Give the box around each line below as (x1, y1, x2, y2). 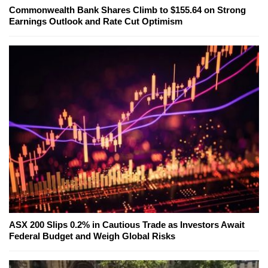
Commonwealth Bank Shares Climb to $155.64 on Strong (9, 5, 246, 16)
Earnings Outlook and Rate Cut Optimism (9, 16, 182, 27)
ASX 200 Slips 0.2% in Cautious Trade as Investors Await (9, 220, 245, 230)
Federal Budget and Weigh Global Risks (9, 231, 175, 242)
